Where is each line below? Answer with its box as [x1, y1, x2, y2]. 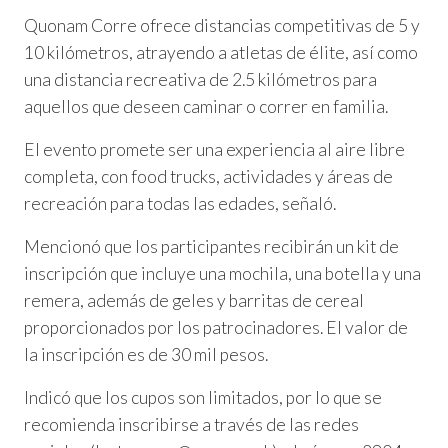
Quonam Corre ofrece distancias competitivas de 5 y [24, 14, 420, 36]
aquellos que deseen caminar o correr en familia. [24, 95, 388, 117]
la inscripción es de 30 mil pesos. [24, 343, 268, 365]
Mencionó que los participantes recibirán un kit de [24, 235, 399, 257]
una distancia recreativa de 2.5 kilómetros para [24, 68, 377, 90]
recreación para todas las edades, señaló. [24, 192, 336, 214]
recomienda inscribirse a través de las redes [24, 413, 359, 435]
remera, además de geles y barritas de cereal [24, 289, 364, 311]
